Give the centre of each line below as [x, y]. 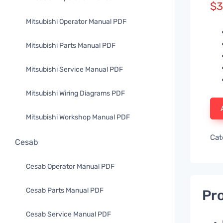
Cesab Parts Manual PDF [65, 190]
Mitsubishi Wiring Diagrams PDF [75, 93]
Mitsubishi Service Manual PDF [74, 69]
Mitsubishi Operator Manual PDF [76, 22]
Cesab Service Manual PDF [68, 214]
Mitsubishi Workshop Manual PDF [78, 117]
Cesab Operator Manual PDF [70, 167]
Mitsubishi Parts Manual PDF [71, 46]
